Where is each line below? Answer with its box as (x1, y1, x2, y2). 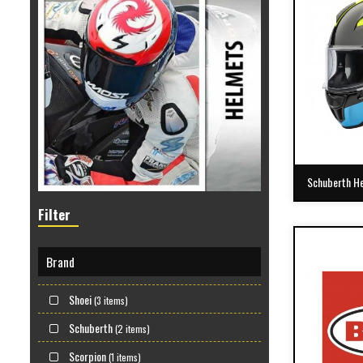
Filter (38, 203, 70, 224)
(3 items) (94, 293, 128, 307)
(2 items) (115, 321, 150, 335)
